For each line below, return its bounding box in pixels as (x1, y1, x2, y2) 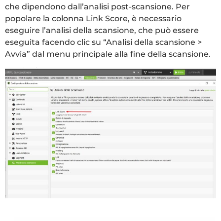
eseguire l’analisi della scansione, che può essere (5, 26, 199, 36)
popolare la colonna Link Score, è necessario (5, 14, 182, 24)
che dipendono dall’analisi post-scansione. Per (5, 2, 190, 12)
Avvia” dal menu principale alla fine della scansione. (5, 49, 211, 59)
